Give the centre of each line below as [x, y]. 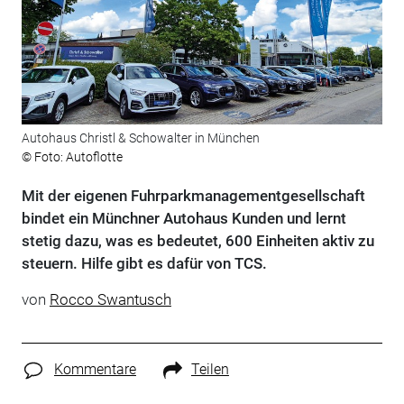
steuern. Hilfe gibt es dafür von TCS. [144, 264]
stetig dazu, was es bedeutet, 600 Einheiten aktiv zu [197, 241]
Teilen [210, 370]
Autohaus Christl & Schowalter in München [140, 138]
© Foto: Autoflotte [72, 157]
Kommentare [95, 370]
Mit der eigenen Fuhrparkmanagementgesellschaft [193, 196]
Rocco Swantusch [110, 300]
